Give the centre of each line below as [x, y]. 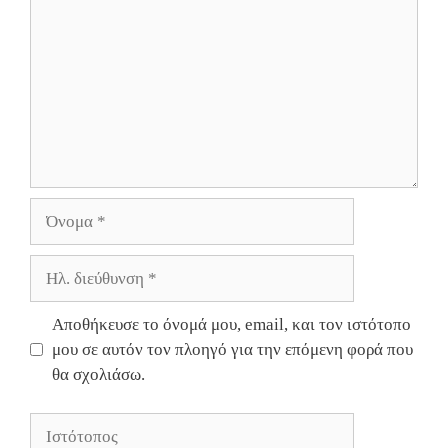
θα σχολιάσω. [98, 375]
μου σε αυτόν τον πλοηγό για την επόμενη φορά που [232, 350]
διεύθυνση [64, 292]
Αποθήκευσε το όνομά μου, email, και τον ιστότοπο [231, 325]
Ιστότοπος [65, 424]
